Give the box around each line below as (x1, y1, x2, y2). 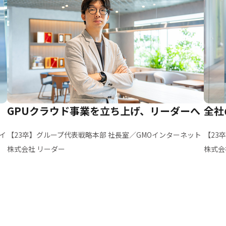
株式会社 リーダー (7, 143, 65, 154)
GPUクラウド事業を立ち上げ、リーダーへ (7, 103, 200, 118)
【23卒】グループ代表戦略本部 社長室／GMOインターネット (7, 129, 201, 140)
